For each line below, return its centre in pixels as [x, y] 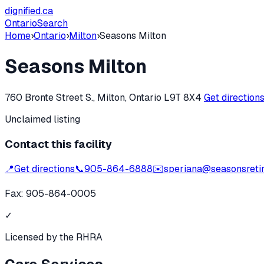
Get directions [44, 169]
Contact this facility [58, 144]
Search [52, 23]
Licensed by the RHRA [54, 237]
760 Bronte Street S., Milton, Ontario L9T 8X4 [103, 97]
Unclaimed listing [42, 119]
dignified [23, 11]
